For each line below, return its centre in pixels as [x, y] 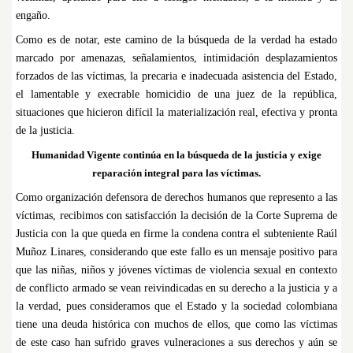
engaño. [33, 16]
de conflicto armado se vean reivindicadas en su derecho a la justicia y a [176, 288]
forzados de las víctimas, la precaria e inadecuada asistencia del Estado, [176, 76]
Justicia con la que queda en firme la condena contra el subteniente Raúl [176, 234]
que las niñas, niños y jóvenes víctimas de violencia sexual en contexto [176, 270]
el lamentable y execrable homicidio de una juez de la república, [176, 95]
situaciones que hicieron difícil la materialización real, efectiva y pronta [176, 113]
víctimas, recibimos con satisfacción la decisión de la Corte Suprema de [176, 216]
